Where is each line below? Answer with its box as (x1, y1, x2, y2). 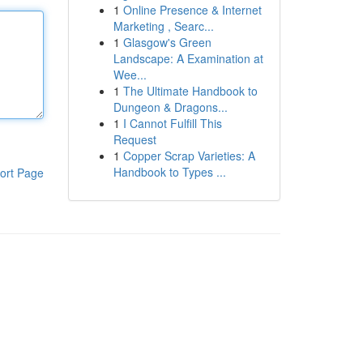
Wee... (113, 66, 147, 83)
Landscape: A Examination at (113, 50, 263, 66)
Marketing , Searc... (113, 18, 214, 34)
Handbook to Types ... (113, 164, 226, 180)
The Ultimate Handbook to (122, 83, 258, 99)
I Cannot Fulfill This (122, 115, 222, 131)
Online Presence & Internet (122, 2, 262, 18)
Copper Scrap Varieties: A (122, 147, 255, 164)
